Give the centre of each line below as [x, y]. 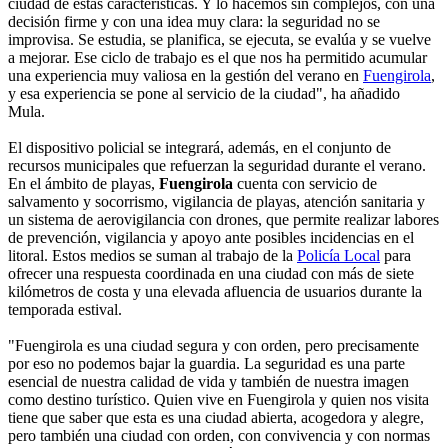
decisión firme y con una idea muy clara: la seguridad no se [194, 22]
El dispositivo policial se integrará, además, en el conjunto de [199, 148]
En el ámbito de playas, [83, 184]
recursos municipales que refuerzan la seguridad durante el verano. [217, 166]
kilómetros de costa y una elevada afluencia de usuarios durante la [215, 292]
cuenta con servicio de [305, 184]
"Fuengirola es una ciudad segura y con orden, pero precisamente [213, 346]
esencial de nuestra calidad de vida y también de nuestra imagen [208, 382]
